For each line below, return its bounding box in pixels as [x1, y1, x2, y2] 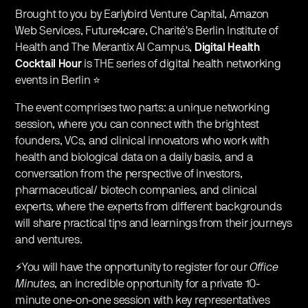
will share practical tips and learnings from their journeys [15, 217, 292, 229]
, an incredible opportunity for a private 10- [54, 278, 260, 289]
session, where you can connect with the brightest [15, 118, 259, 130]
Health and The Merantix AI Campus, [15, 41, 195, 53]
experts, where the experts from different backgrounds [15, 201, 282, 212]
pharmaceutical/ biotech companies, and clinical [15, 184, 257, 196]
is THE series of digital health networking [81, 58, 281, 69]
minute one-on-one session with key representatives [15, 294, 270, 306]
